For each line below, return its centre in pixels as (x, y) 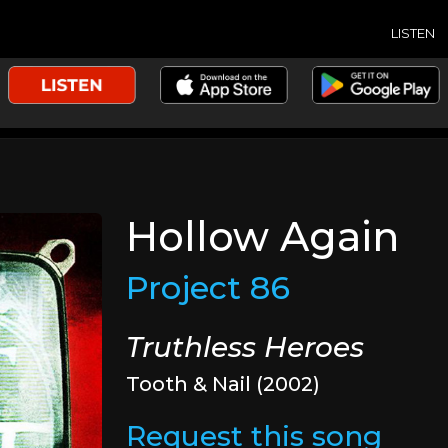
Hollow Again (263, 236)
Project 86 (208, 287)
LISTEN (413, 32)
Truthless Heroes (245, 347)
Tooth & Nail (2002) (223, 384)
